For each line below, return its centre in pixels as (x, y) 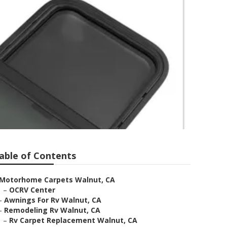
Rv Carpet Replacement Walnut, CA (73, 220)
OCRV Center (32, 190)
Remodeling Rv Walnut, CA (52, 210)
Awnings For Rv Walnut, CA (53, 200)
